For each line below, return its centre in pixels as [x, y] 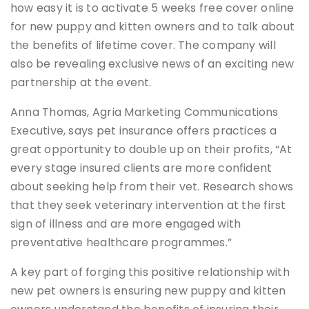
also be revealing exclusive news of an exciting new [152, 64]
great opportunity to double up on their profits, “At [151, 150]
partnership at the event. [81, 83]
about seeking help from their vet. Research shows [152, 187]
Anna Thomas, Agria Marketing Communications [144, 112]
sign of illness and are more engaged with [126, 224]
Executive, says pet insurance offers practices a [143, 131]
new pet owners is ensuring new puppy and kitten [148, 291]
